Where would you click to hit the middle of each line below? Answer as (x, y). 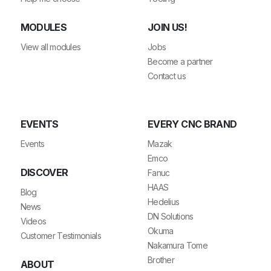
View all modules (51, 47)
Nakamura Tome (177, 245)
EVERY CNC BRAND (192, 124)
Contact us (166, 76)
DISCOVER (44, 172)
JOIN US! (167, 27)
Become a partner (180, 61)
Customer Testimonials (60, 235)
